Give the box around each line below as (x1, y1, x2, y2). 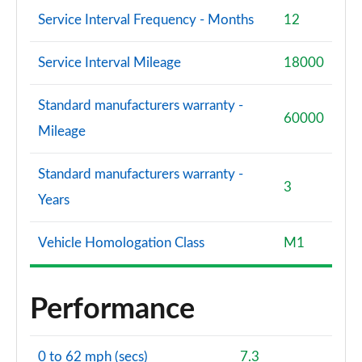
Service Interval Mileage (38, 56, 181, 69)
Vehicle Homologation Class (38, 236, 204, 250)
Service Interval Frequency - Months (38, 13, 254, 27)
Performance (30, 295, 195, 324)
